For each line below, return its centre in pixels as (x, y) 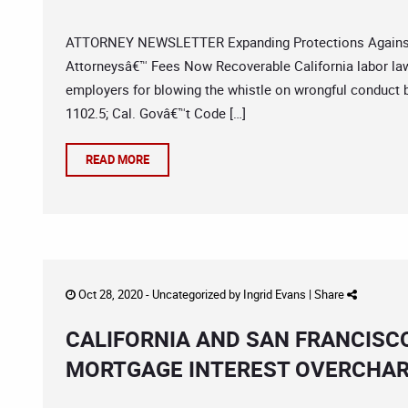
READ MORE (117, 159)
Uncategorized (189, 294)
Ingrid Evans (275, 294)
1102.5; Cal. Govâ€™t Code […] (156, 113)
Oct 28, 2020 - (114, 294)
